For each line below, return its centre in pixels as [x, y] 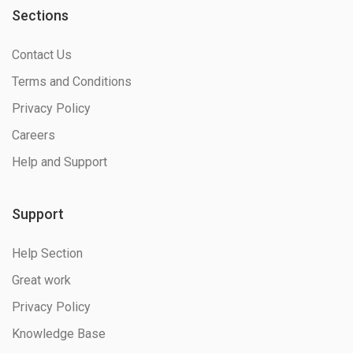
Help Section [47, 254]
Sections [40, 16]
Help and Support [59, 162]
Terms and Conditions [72, 82]
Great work [41, 281]
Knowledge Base [59, 334]
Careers [33, 136]
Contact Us [42, 55]
